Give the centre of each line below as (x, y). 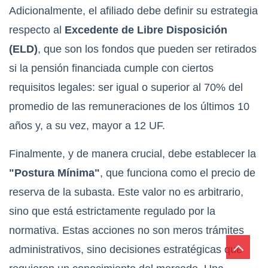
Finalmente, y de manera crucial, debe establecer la (133, 154)
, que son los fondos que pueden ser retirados (147, 49)
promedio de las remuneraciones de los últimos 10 (129, 107)
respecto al (37, 30)
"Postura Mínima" (54, 173)
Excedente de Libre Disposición (146, 30)
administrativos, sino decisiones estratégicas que (126, 250)
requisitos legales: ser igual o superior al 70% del (126, 88)
